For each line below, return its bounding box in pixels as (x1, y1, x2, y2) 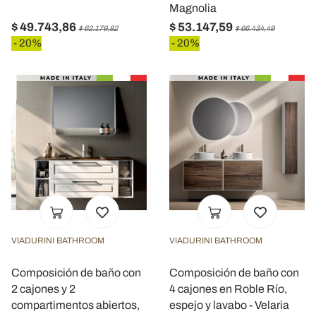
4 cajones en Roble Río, (169, 282, 287, 295)
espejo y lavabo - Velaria (169, 298, 289, 311)
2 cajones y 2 (11, 282, 75, 295)
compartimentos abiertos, (11, 298, 140, 311)
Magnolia (169, 1, 217, 14)
